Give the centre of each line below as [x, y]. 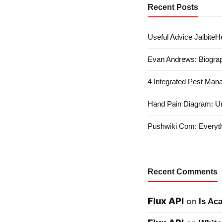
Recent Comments [183, 172]
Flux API [166, 201]
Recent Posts [173, 7]
